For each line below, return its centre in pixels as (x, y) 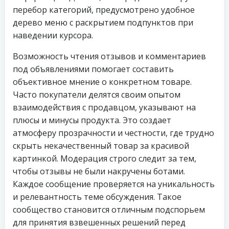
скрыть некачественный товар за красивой (101, 146)
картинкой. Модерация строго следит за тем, (105, 158)
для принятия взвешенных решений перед (99, 222)
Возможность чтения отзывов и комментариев (109, 56)
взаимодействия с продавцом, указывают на (104, 107)
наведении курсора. (53, 35)
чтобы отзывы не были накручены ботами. (99, 171)
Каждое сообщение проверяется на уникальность (114, 184)
